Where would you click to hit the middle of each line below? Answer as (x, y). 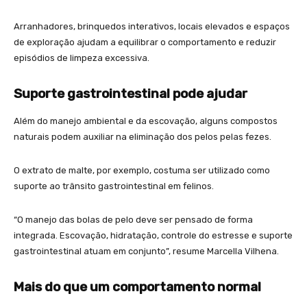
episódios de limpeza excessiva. (82, 58)
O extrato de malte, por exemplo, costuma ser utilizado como (142, 171)
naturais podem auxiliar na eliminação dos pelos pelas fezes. (143, 137)
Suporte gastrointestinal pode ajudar (131, 94)
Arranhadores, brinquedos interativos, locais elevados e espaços (152, 27)
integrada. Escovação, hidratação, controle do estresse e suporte (153, 236)
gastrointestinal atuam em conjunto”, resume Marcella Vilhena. (146, 251)
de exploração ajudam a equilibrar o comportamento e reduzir (145, 42)
